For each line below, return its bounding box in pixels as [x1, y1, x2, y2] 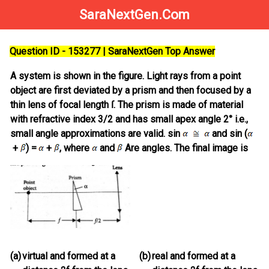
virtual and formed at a [22, 250, 115, 262]
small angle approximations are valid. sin [10, 128, 183, 140]
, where [59, 142, 92, 154]
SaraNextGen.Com [79, 7, 190, 22]
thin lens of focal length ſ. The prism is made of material [10, 99, 243, 111]
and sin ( [210, 128, 247, 140]
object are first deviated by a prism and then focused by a [10, 85, 251, 97]
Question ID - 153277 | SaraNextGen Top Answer [10, 46, 215, 58]
